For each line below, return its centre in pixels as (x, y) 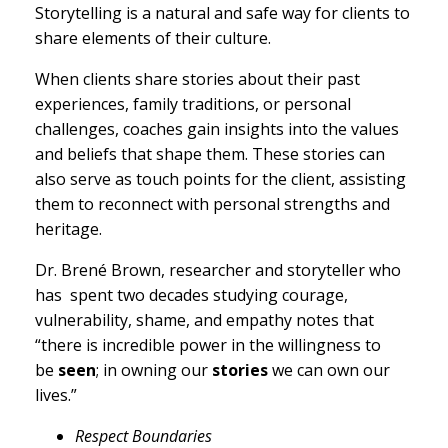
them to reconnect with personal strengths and (212, 203)
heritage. (68, 228)
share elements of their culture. (153, 37)
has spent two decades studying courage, (191, 294)
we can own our (331, 369)
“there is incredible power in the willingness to (208, 344)
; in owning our (152, 369)
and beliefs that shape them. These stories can (210, 153)
